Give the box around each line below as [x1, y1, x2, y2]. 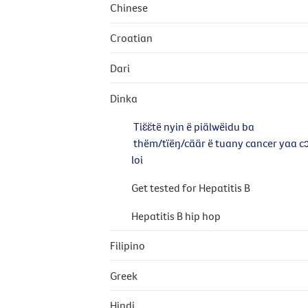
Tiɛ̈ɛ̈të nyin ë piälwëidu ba [131, 120, 255, 134]
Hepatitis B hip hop [131, 209, 221, 223]
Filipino [110, 238, 145, 252]
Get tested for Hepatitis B [131, 181, 251, 195]
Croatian [110, 31, 153, 45]
